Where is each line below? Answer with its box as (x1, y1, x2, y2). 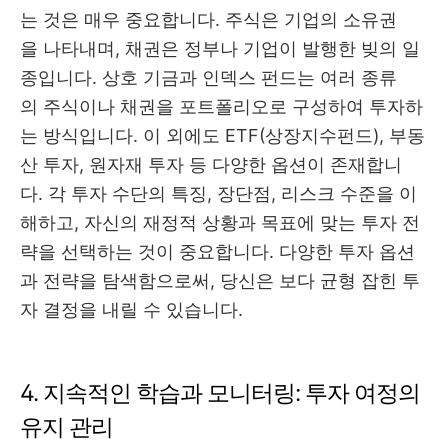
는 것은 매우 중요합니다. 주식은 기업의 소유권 (20, 9, 397, 31)
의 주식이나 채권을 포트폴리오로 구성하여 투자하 (20, 96, 423, 118)
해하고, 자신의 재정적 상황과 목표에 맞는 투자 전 (20, 212, 420, 234)
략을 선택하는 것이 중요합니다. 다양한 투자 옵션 (20, 241, 415, 263)
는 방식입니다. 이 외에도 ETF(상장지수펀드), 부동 (20, 125, 425, 147)
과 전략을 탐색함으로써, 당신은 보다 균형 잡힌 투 (20, 270, 420, 292)
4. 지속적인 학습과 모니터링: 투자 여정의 (20, 379, 420, 408)
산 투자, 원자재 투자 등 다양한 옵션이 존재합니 (20, 154, 402, 176)
